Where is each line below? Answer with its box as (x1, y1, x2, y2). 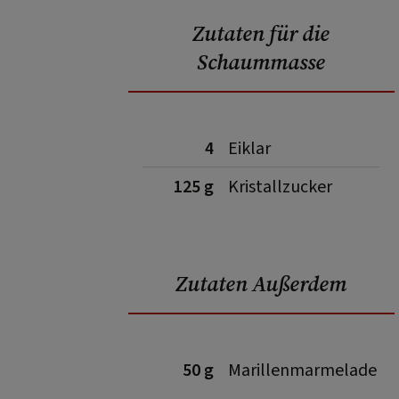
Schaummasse (197, 47, 326, 77)
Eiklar (228, 136, 271, 161)
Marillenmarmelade (228, 358, 377, 383)
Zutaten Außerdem (175, 269, 347, 298)
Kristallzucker (228, 175, 332, 199)
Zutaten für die (192, 19, 330, 48)
